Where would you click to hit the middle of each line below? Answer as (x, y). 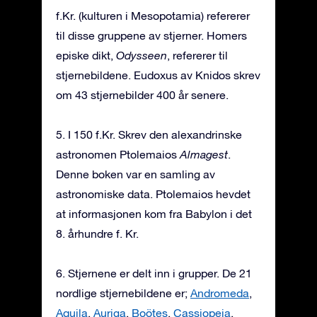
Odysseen (142, 56)
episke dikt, (86, 56)
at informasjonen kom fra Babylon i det (154, 214)
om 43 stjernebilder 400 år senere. (142, 95)
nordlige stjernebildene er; (123, 293)
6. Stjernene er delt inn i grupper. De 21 (154, 273)
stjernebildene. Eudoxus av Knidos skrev (158, 75)
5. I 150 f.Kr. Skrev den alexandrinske (149, 135)
